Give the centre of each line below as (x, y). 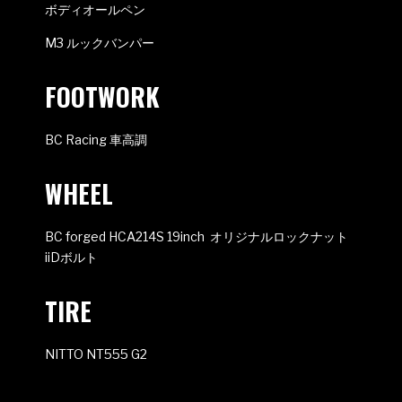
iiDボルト (71, 257)
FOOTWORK (102, 96)
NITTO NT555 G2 (96, 354)
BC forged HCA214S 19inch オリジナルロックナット (197, 236)
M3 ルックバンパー (100, 43)
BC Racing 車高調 (96, 140)
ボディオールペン (95, 9)
